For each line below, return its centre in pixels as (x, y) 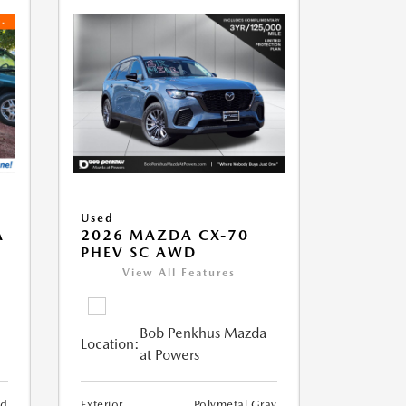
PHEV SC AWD (138, 253)
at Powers (169, 355)
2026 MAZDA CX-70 (164, 236)
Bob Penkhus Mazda (203, 333)
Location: (110, 344)
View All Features (179, 273)
